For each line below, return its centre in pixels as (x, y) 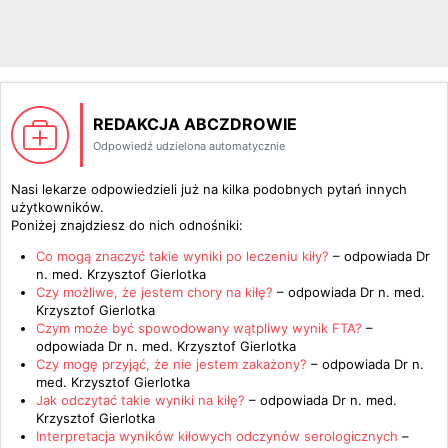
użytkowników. (57, 207)
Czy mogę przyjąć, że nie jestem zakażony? (171, 364)
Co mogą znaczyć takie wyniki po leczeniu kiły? (184, 256)
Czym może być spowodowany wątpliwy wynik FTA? (199, 328)
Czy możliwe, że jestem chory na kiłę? (156, 292)
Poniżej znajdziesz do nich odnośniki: (127, 225)
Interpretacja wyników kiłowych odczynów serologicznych (217, 436)
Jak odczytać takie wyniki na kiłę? (142, 400)
